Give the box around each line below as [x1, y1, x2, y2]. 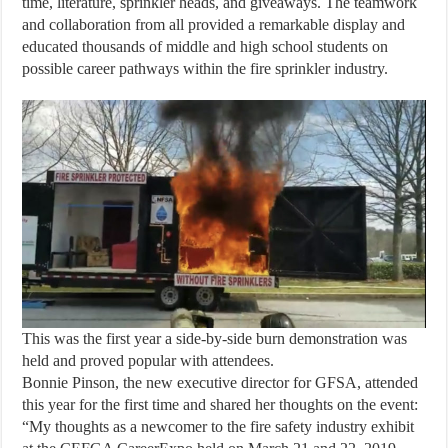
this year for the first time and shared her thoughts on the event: [22, 395, 419, 413]
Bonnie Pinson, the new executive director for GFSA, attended [22, 373, 419, 391]
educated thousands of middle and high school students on [22, 38, 389, 56]
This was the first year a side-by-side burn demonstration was [22, 329, 408, 347]
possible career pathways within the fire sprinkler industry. [22, 60, 389, 78]
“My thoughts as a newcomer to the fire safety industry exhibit [22, 417, 415, 435]
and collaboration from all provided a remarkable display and [22, 16, 406, 34]
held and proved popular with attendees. [22, 351, 275, 369]
